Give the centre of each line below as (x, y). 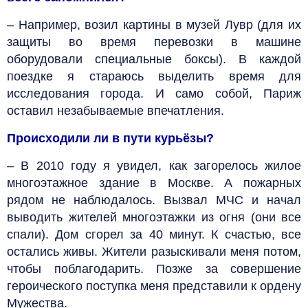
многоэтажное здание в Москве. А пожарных (154, 183)
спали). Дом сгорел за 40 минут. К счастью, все (154, 234)
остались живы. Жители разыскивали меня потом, (154, 251)
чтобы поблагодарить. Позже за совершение (154, 268)
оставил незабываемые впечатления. (115, 110)
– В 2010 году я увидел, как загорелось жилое (154, 165)
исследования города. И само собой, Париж (154, 93)
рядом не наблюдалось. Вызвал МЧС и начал (154, 200)
